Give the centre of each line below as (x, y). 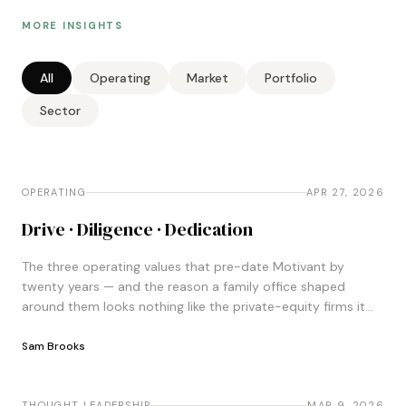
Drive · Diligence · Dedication (137, 229)
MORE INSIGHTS (72, 25)
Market (208, 78)
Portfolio (291, 78)
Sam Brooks (53, 346)
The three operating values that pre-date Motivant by (183, 266)
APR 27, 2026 (345, 192)
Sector (60, 111)
